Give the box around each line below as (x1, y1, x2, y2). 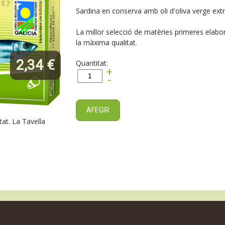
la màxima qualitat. (75, 38, 137, 48)
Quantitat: (75, 58, 108, 68)
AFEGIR (86, 106, 109, 115)
